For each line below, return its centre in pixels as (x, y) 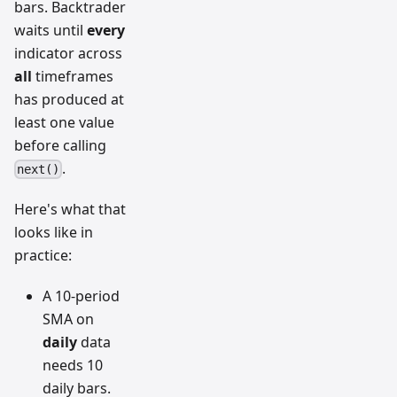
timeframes (73, 76)
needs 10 (73, 366)
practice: (43, 256)
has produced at (69, 99)
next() (39, 170)
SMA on (68, 319)
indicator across (68, 53)
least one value (64, 122)
